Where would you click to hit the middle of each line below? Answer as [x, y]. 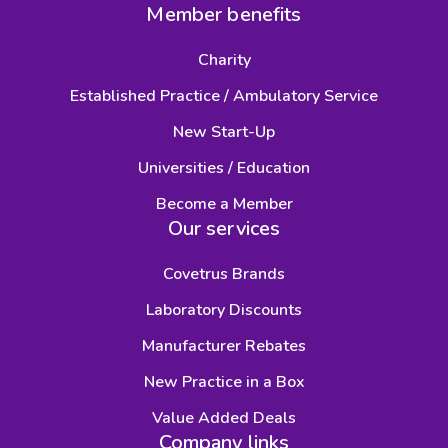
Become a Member [224, 204]
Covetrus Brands [224, 274]
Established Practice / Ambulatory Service [224, 96]
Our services [224, 229]
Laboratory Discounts [224, 310]
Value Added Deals [224, 418]
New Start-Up [224, 132]
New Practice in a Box [224, 382]
